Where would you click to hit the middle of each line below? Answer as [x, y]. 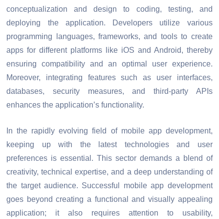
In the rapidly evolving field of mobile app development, [109, 131]
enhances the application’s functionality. [76, 105]
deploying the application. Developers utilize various [109, 22]
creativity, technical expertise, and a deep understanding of [109, 172]
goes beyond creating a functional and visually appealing [109, 199]
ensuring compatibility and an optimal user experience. [109, 64]
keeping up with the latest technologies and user [109, 145]
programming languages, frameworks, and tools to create [109, 36]
